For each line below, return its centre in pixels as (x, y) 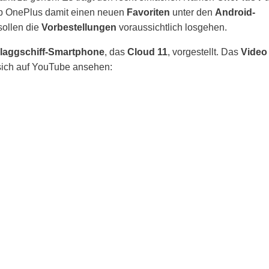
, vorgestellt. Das (204, 52)
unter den (192, 12)
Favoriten (148, 12)
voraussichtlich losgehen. (172, 27)
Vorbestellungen (79, 27)
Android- (235, 12)
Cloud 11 (147, 52)
